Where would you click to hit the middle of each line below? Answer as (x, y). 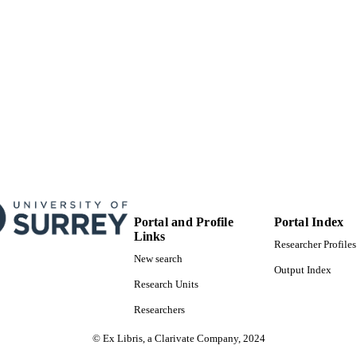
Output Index (302, 271)
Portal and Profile (183, 222)
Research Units (166, 285)
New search (158, 259)
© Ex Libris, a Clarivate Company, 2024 (178, 339)
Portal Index (309, 222)
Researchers (159, 310)
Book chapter (120, 21)
